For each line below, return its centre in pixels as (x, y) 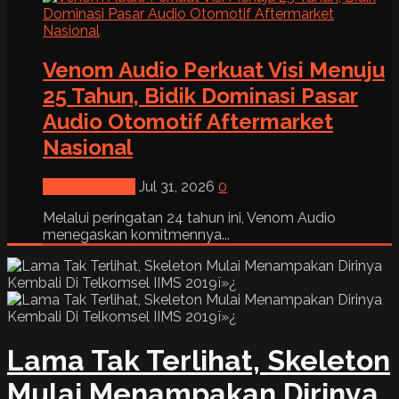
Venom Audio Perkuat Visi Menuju (214, 69)
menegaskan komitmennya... (136, 234)
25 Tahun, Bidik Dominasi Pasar (200, 95)
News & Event (89, 186)
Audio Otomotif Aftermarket (188, 121)
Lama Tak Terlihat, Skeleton (199, 361)
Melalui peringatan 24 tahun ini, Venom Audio (189, 217)
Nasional (88, 147)
